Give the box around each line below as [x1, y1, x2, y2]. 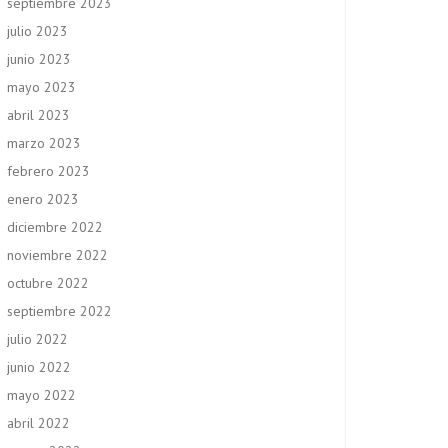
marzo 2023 [7, 134, 81, 152]
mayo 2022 [7, 386, 76, 404]
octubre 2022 [7, 274, 89, 292]
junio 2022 [7, 358, 71, 376]
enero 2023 [7, 190, 79, 208]
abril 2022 [7, 414, 70, 432]
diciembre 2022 [7, 218, 103, 236]
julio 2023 [7, 22, 68, 40]
